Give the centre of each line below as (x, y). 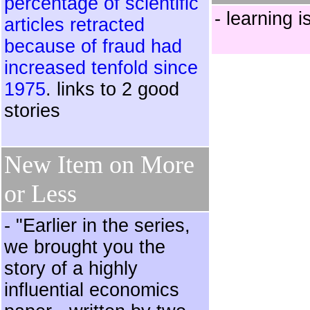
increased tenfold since (101, 68)
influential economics (92, 290)
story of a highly (71, 268)
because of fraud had (93, 46)
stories (32, 111)
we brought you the (85, 247)
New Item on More (99, 165)
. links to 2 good (112, 89)
